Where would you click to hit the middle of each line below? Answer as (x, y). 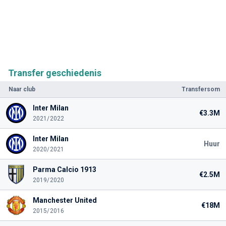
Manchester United (65, 200)
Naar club (22, 89)
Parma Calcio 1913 (64, 169)
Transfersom (201, 89)
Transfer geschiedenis (55, 73)
